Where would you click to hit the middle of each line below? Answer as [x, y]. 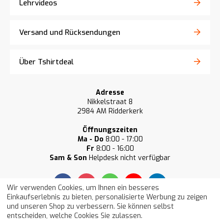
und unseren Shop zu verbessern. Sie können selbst [90, 206]
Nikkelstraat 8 [110, 102]
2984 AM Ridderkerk [110, 111]
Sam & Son [68, 158]
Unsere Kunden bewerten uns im [110, 212]
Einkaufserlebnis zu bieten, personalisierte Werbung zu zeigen [107, 197]
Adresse [110, 93]
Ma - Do [90, 139]
